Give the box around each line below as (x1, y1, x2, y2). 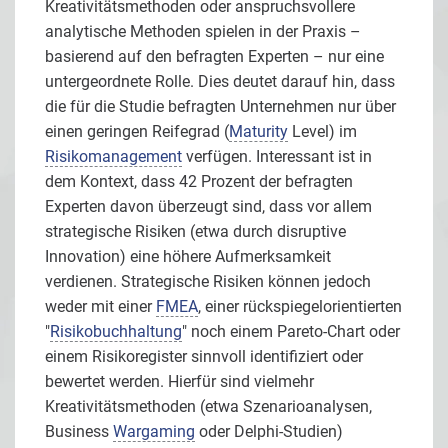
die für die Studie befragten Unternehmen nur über (45, 97, 396, 117)
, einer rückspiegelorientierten (198, 297, 402, 317)
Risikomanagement (45, 147, 182, 167)
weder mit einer (45, 297, 156, 317)
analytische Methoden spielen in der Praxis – (45, 22, 361, 42)
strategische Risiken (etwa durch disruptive (45, 222, 346, 242)
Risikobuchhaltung (50, 322, 182, 342)
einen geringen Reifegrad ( (45, 122, 229, 142)
